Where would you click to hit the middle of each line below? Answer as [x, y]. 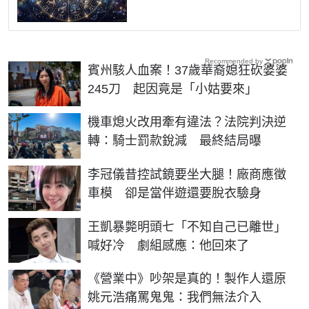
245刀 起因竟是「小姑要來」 [172, 89]
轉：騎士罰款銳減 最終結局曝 [175, 141]
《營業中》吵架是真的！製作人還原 [187, 279]
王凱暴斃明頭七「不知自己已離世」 [187, 227]
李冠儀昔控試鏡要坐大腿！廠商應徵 [187, 174]
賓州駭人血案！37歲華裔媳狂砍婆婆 [188, 70]
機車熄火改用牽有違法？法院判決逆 [187, 122]
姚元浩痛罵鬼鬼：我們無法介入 [175, 298]
